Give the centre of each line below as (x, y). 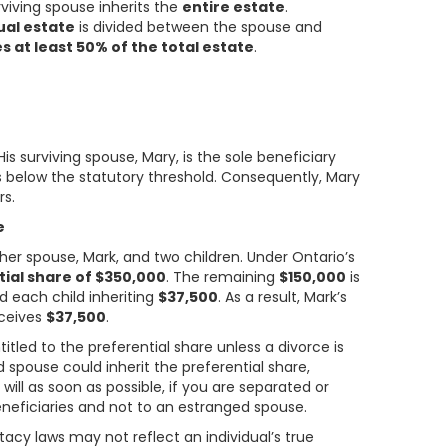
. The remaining (223, 277)
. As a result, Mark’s (283, 297)
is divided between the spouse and (199, 27)
